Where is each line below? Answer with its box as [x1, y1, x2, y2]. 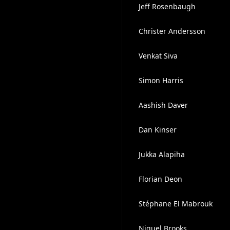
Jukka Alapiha [138, 149, 185, 159]
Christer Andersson [138, 26, 205, 36]
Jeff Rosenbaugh [138, 2, 196, 11]
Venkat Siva [138, 51, 178, 61]
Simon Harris [138, 75, 183, 85]
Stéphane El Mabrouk [138, 199, 213, 208]
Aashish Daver [138, 100, 188, 110]
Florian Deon [138, 174, 182, 184]
